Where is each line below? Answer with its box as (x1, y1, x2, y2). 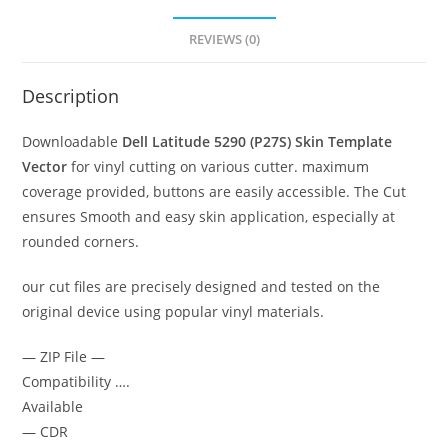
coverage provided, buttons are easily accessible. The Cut (22, 181, 407, 201)
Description (22, 83, 120, 108)
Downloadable (22, 131, 123, 151)
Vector (22, 156, 68, 176)
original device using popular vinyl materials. (22, 301, 325, 321)
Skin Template (291, 131, 393, 151)
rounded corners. (22, 231, 140, 251)
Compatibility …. (22, 371, 131, 391)
